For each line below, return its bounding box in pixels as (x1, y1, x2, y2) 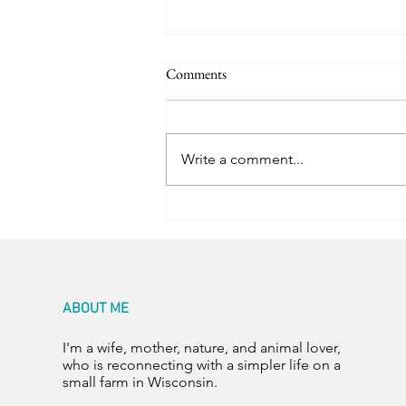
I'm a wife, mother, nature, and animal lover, (62, 338, 341, 356)
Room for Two (188, 134, 283, 156)
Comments (166, 63, 227, 83)
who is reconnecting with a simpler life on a (62, 355, 341, 373)
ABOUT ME (62, 299, 129, 318)
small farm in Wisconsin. (62, 372, 221, 391)
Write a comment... (181, 150, 304, 168)
